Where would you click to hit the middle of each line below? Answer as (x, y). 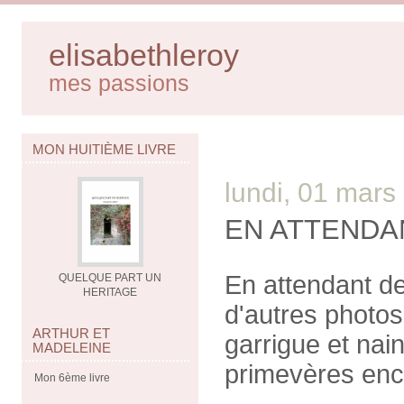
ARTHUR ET (71, 333)
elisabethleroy (144, 55)
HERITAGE (110, 292)
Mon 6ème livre (72, 378)
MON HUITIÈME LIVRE (104, 149)
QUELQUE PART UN (110, 278)
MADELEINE (72, 348)
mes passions (119, 83)
